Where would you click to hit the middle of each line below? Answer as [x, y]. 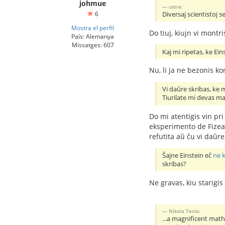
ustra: [176, 6]
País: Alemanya [93, 36]
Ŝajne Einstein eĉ [188, 156]
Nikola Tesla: [185, 211]
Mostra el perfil [93, 27]
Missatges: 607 [93, 44]
